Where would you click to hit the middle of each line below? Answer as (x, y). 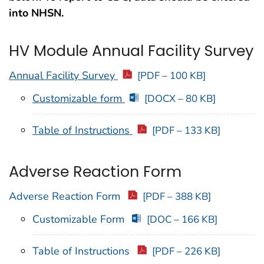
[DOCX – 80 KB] (180, 98)
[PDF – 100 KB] (171, 75)
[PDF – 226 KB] (186, 251)
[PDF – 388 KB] (176, 197)
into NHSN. (36, 13)
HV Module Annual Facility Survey (131, 50)
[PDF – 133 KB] (186, 130)
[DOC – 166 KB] (182, 220)
